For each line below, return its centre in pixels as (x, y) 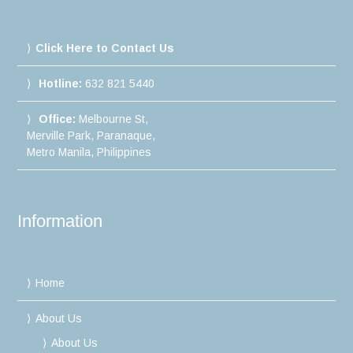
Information (60, 221)
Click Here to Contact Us (105, 48)
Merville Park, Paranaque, (91, 135)
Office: (58, 119)
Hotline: (61, 83)
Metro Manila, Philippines (89, 152)
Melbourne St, (112, 119)
